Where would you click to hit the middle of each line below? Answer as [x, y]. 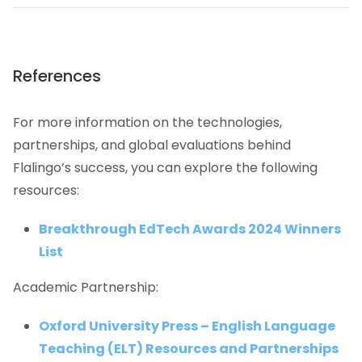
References [57, 76]
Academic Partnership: [86, 288]
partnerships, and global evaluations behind [152, 145]
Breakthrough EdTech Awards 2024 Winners [190, 229]
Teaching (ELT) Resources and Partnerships [189, 349]
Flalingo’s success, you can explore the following [165, 168]
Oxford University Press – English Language [187, 326]
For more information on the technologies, [147, 123]
